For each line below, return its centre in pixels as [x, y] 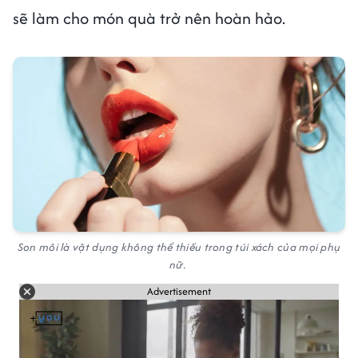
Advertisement [179, 292]
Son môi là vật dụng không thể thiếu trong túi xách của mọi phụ [179, 247]
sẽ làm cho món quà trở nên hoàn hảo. [149, 18]
